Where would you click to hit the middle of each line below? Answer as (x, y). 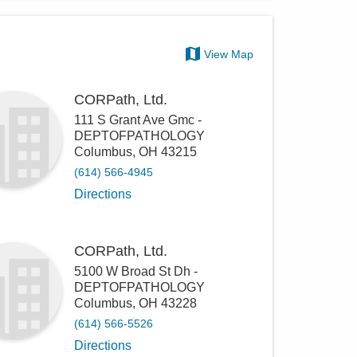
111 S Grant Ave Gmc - (138, 120)
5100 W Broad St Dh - (136, 271)
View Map (229, 54)
